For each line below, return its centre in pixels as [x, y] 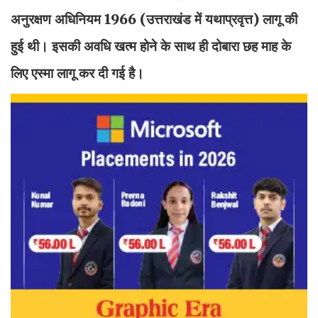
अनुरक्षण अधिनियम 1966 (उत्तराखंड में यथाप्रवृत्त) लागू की [154, 19]
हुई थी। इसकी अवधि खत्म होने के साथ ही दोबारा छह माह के [151, 46]
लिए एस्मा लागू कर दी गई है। [77, 73]
